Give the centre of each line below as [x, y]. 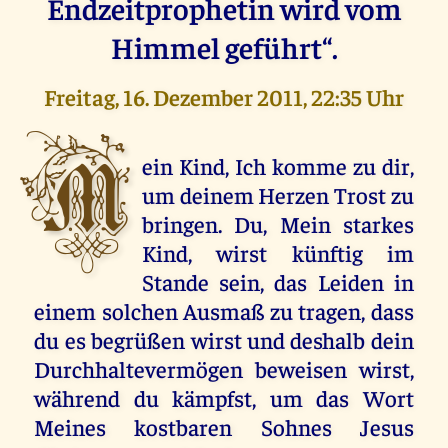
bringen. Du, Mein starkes [278, 223]
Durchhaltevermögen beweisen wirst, [224, 368]
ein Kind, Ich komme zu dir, [278, 165]
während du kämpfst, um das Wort [224, 397]
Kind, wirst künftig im [278, 252]
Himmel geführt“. [224, 46]
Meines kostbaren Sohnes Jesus [224, 426]
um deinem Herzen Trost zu [278, 194]
